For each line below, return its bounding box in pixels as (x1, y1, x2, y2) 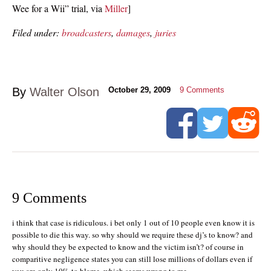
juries (155, 25, 176, 39)
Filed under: (12, 25, 62, 39)
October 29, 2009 (108, 85, 171, 94)
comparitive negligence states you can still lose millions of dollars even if (12, 253, 252, 264)
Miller (105, 1, 128, 15)
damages (116, 25, 150, 39)
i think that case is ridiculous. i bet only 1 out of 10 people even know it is (12, 217, 255, 228)
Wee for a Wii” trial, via (12, 1, 105, 15)
